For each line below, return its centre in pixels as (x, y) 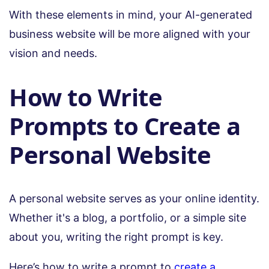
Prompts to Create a (125, 125)
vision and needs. (53, 53)
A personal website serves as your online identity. (134, 199)
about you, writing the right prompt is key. (118, 237)
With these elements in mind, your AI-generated (131, 14)
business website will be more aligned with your (130, 34)
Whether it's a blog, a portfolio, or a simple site (128, 218)
